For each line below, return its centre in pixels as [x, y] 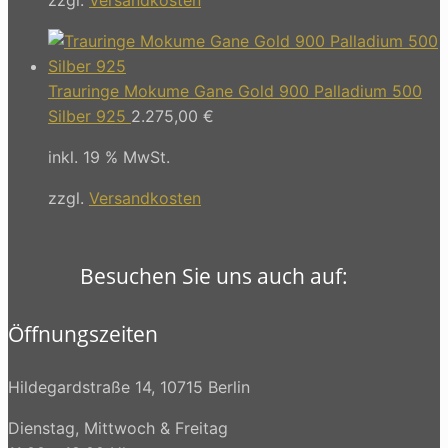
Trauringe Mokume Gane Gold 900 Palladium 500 [235, 90]
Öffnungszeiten [83, 333]
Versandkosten [145, 197]
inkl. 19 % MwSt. [109, 156]
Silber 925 [87, 115]
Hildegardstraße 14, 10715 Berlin [129, 386]
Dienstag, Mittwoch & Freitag [118, 427]
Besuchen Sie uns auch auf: [214, 275]
